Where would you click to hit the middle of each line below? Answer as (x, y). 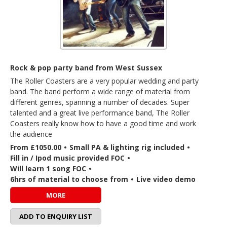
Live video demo (166, 179)
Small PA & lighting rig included (127, 147)
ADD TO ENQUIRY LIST (56, 216)
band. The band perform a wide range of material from (100, 91)
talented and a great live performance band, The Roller (100, 113)
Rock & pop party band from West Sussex (86, 68)
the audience (31, 134)
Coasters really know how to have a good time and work (103, 123)
